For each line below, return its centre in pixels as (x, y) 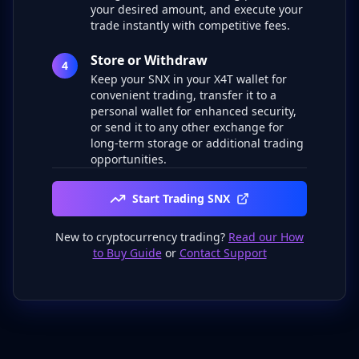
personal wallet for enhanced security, (194, 111)
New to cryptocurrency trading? (140, 237)
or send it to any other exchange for (187, 127)
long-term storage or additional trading (197, 143)
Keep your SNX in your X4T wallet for (189, 79)
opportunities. (129, 159)
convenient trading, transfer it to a (184, 95)
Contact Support (223, 253)
